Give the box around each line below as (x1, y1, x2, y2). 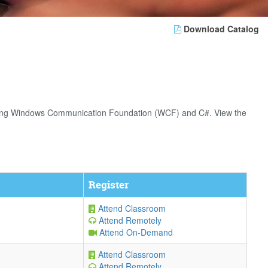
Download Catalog (181, 23, 259, 35)
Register (89, 178, 129, 191)
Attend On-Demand (97, 226, 173, 238)
